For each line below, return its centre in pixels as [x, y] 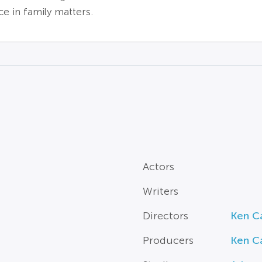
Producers [168, 240]
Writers [160, 191]
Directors [165, 216]
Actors [158, 166]
